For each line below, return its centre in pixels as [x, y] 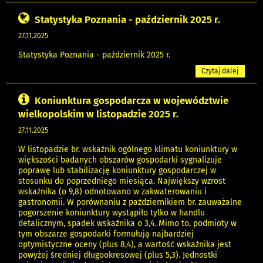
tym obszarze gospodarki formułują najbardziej [106, 234]
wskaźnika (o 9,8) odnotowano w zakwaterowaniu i [112, 192]
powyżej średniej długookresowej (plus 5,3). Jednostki [118, 255]
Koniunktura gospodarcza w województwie [131, 101]
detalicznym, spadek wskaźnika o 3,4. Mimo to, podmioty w [127, 224]
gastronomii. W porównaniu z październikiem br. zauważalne [130, 203]
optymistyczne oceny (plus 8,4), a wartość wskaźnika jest [125, 245]
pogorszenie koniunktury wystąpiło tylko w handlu [112, 213]
